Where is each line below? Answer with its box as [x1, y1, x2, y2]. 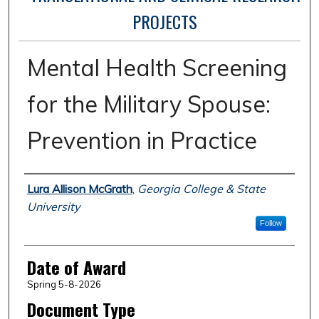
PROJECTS [132, 9, 198, 35]
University [26, 199, 80, 214]
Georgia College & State [137, 182, 266, 197]
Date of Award [26, 254, 126, 281]
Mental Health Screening [26, 53, 287, 83]
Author [23, 174, 66, 201]
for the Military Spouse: [26, 90, 271, 119]
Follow [259, 219, 282, 228]
